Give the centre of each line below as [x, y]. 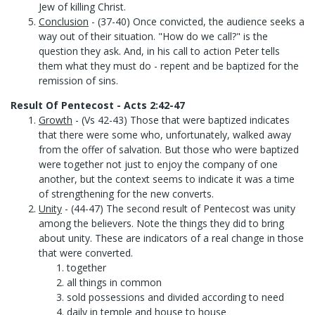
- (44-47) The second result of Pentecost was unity [179, 208]
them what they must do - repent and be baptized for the [169, 66]
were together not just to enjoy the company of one [158, 164]
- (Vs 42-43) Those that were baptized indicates [181, 120]
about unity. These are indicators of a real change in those [171, 238]
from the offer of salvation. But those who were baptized [169, 149]
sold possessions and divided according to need [175, 297]
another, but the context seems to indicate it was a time [167, 179]
